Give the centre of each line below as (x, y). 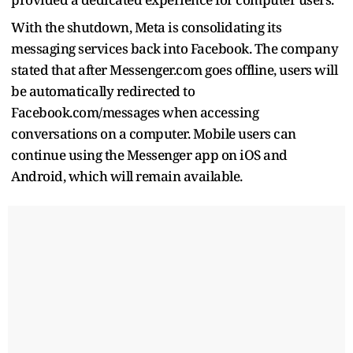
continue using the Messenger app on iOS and (149, 154)
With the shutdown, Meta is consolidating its (146, 27)
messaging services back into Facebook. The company (175, 48)
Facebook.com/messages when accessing (135, 112)
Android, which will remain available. (127, 176)
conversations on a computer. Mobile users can (154, 133)
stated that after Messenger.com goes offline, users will (174, 69)
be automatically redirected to (103, 91)
